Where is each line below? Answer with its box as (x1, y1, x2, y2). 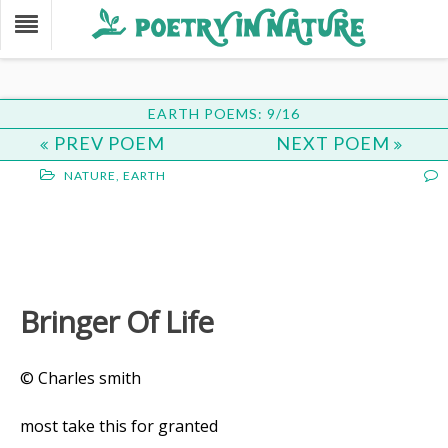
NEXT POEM (276, 132, 394, 154)
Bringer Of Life (20, 301, 213, 342)
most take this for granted (20, 415, 218, 437)
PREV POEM (54, 132, 165, 154)
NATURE (64, 168, 116, 183)
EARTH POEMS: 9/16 (148, 105, 300, 122)
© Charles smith (20, 367, 141, 389)
